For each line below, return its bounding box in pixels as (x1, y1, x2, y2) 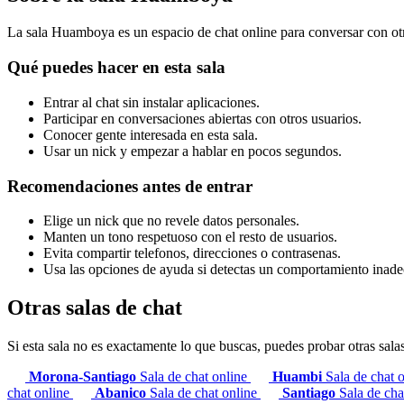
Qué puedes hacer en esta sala (7, 58, 225, 78)
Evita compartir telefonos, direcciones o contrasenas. (43, 245, 341, 262)
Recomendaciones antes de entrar (7, 176, 252, 196)
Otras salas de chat (7, 296, 182, 320)
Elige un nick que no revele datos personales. (43, 213, 299, 229)
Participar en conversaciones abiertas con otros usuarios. (43, 110, 362, 126)
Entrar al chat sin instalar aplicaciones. (43, 94, 260, 110)
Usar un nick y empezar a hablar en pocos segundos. (43, 142, 342, 159)
